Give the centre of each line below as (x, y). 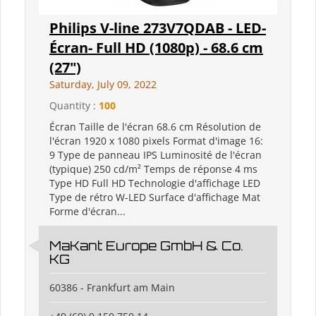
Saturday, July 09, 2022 (103, 85)
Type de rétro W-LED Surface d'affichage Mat (155, 197)
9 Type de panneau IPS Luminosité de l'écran (156, 155)
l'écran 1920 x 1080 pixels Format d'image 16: (156, 141)
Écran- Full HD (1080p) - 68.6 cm (156, 48)
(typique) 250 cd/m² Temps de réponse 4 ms (153, 169)
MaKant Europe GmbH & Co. (146, 246)
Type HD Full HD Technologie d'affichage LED (155, 183)
